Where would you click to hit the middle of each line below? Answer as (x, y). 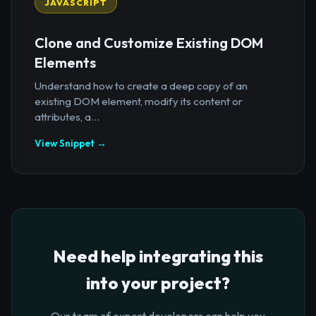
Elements (65, 62)
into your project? (158, 282)
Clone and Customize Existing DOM (149, 42)
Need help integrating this (158, 256)
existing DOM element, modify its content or (139, 101)
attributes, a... (67, 116)
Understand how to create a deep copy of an (141, 85)
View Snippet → (71, 143)
